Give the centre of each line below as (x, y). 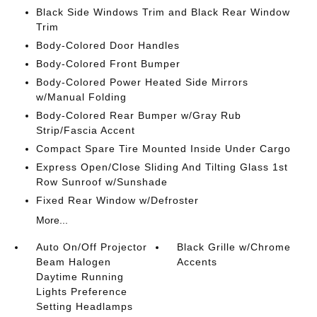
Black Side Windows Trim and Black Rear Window (163, 12)
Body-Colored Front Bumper (108, 63)
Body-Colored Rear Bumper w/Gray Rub (138, 115)
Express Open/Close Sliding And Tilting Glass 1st (162, 167)
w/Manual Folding (81, 97)
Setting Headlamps (84, 306)
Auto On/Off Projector (91, 247)
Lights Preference (81, 291)
